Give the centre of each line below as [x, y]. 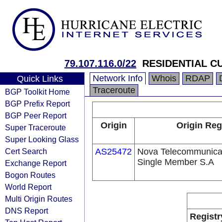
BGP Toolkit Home [37, 92]
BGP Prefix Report [37, 104]
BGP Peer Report [36, 115]
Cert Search [26, 151]
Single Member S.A [176, 162]
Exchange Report [36, 163]
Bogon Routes [30, 175]
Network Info [118, 78]
